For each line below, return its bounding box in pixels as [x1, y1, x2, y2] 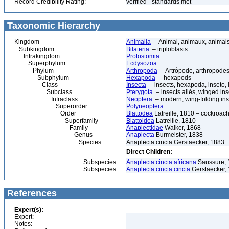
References [5, 188, 57, 198]
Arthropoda [126, 67, 157, 74]
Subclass [14, 88, 72, 96]
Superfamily [14, 117, 98, 124]
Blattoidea [126, 117, 154, 124]
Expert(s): [14, 206, 43, 213]
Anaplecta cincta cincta [126, 166, 190, 173]
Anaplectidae [126, 124, 163, 131]
